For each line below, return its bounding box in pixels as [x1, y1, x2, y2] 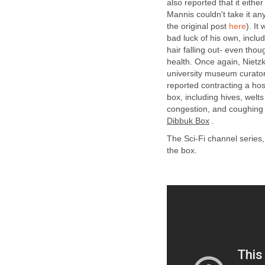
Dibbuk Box [167, 116, 209, 125]
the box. [167, 146, 197, 156]
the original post [167, 21, 229, 31]
